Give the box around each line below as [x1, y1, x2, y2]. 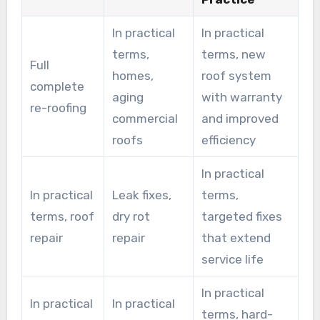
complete [29, 79, 84, 94]
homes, [111, 69, 154, 84]
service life [201, 252, 264, 267]
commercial [111, 111, 178, 126]
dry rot [111, 209, 150, 224]
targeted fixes [201, 209, 282, 224]
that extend [201, 231, 271, 246]
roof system [201, 69, 271, 84]
